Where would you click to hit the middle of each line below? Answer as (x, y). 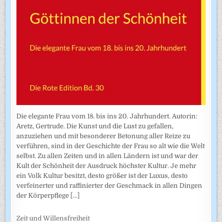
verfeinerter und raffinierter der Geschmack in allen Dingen (110, 185)
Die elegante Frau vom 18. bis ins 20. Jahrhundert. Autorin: (107, 116)
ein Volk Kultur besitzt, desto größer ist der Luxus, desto (102, 175)
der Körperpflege (44, 195)
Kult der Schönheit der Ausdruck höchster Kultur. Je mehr (107, 166)
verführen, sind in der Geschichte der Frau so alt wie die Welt (111, 146)
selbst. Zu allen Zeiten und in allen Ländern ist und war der (108, 156)
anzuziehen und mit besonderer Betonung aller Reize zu (104, 136)
